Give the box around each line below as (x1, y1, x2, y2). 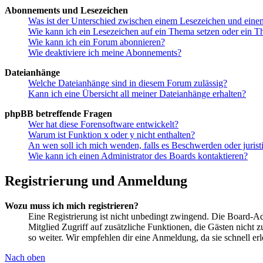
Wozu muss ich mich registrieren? (5, 201, 139, 211)
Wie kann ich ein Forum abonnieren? (28, 37, 165, 48)
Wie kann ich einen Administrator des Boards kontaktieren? (28, 151, 248, 161)
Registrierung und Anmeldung (5, 173, 187, 189)
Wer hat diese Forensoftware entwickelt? (28, 119, 178, 130)
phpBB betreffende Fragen (5, 109, 112, 119)
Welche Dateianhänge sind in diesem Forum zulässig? (28, 78, 227, 89)
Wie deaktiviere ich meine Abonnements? (28, 48, 181, 58)
